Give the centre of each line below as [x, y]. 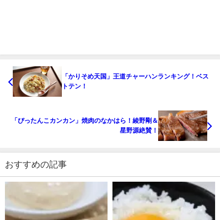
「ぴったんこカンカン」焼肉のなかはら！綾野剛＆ [85, 120]
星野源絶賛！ [139, 130]
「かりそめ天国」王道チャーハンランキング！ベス [135, 77]
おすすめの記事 [36, 164]
